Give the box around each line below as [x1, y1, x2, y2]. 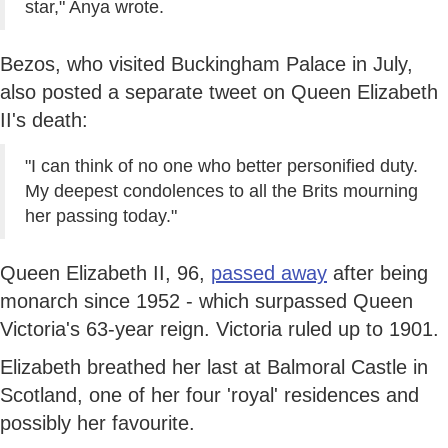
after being [327, 261, 428, 284]
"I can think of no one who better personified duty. [25, 155, 418, 176]
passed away [211, 261, 327, 284]
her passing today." [25, 205, 177, 226]
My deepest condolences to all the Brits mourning [25, 180, 418, 201]
